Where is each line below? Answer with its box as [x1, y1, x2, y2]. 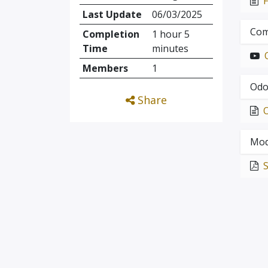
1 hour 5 [151, 27, 190, 41]
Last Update [82, 7, 142, 21]
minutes [151, 41, 188, 55]
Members [82, 61, 128, 75]
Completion [82, 27, 139, 41]
